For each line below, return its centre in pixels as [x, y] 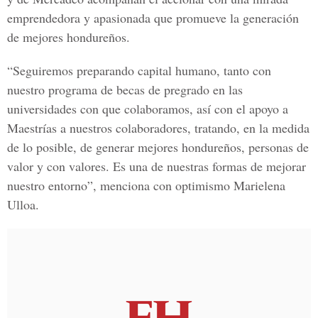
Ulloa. [23, 204]
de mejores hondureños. [68, 37]
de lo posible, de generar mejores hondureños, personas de [158, 147]
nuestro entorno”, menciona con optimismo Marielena [146, 185]
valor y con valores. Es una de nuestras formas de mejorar [157, 166]
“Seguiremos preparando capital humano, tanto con [139, 70]
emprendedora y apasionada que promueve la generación [153, 18]
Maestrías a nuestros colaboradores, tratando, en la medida [158, 128]
